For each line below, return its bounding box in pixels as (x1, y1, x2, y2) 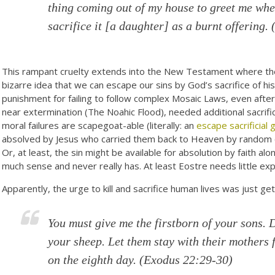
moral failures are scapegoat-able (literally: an (2, 118, 195, 131)
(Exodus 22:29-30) (136, 252, 233, 266)
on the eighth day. (48, 252, 137, 266)
